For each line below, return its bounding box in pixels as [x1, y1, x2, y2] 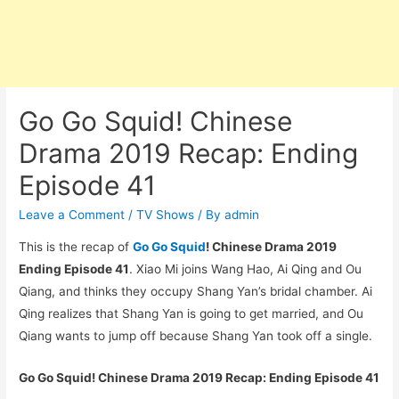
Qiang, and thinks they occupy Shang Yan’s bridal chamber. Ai [19, 283, 373, 298]
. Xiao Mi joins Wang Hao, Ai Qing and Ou [129, 261, 362, 276]
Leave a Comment [19, 208, 126, 223]
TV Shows [136, 208, 195, 223]
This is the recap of [19, 239, 134, 254]
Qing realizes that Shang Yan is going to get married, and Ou [19, 305, 364, 321]
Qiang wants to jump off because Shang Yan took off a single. [19, 328, 373, 343]
